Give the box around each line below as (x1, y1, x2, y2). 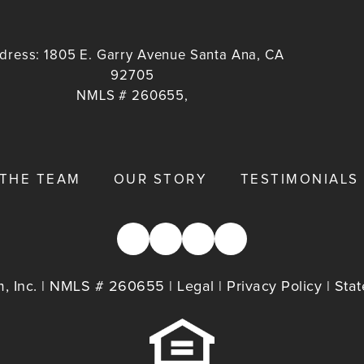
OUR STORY (113, 172, 208, 187)
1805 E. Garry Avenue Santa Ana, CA (44, 48, 284, 63)
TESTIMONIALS (240, 172, 359, 187)
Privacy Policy (227, 279, 322, 294)
